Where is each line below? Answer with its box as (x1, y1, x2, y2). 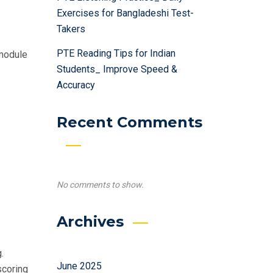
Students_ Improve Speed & (56, 63, 177, 75)
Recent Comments (56, 113, 202, 131)
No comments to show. (56, 180, 144, 190)
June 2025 (56, 260, 102, 272)
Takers (56, 23, 85, 35)
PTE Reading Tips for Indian (56, 48, 175, 59)
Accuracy (56, 79, 95, 91)
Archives (56, 213, 124, 230)
